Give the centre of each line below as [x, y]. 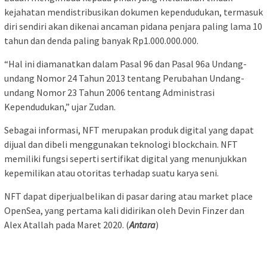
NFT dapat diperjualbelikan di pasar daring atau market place [128, 196]
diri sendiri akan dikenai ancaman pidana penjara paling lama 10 [133, 27]
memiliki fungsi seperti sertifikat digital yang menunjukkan [125, 159]
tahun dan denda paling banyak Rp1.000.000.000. [101, 41]
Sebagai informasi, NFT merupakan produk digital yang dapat [129, 130]
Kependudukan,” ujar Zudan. [60, 107]
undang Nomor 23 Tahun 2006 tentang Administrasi [109, 93]
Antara [142, 225]
